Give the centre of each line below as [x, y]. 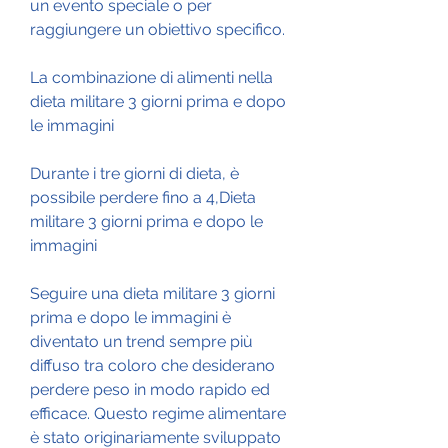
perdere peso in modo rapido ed [150, 389]
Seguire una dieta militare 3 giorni [152, 293]
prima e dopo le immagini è [130, 317]
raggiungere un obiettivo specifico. [157, 29]
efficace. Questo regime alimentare [158, 413]
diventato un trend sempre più [141, 341]
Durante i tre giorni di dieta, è [134, 173]
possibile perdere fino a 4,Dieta [143, 197]
